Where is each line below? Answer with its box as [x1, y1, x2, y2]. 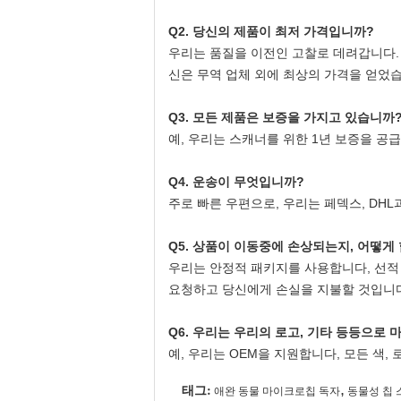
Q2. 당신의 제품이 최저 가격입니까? [168, 23, 374, 38]
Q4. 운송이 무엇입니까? [168, 174, 304, 189]
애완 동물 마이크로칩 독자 [214, 384, 340, 397]
